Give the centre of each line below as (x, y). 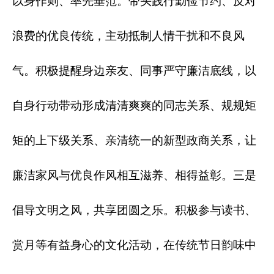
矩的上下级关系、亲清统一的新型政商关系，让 (134, 141)
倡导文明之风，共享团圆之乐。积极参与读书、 (134, 210)
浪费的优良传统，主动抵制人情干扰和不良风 (128, 36)
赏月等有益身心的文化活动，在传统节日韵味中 (134, 245)
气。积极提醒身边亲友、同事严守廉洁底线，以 (134, 71)
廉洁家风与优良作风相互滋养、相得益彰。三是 (134, 176)
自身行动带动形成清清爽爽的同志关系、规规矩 (134, 106)
